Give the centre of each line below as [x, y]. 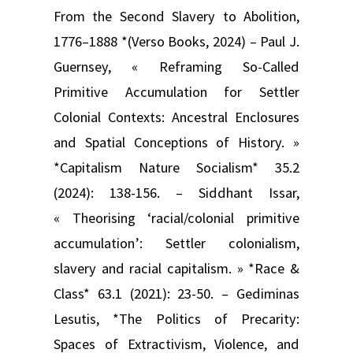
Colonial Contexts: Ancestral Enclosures [176, 117]
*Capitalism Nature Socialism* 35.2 [176, 167]
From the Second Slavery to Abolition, [176, 16]
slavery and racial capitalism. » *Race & [176, 268]
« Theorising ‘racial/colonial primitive [176, 217]
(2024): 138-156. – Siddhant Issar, [176, 192]
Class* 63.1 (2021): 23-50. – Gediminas [176, 293]
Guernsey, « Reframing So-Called [176, 66]
